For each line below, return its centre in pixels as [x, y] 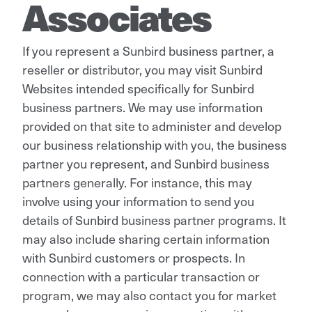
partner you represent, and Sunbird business [146, 163]
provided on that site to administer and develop [152, 125]
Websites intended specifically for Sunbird [138, 88]
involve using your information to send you [138, 201]
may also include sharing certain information [146, 238]
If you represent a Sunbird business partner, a [148, 50]
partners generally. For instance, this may [137, 182]
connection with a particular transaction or [141, 276]
